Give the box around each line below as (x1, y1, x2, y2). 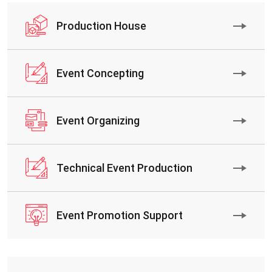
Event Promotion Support (56, 209, 183, 222)
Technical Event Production (56, 161, 192, 175)
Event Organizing (56, 114, 140, 127)
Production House (56, 19, 146, 33)
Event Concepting (56, 67, 144, 80)
